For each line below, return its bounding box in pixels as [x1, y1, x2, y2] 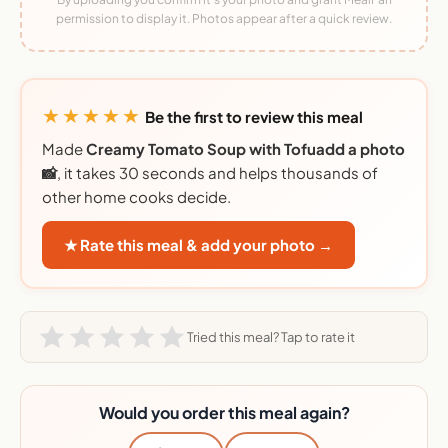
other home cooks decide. [42, 187, 231, 207]
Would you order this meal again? [98, 402, 350, 424]
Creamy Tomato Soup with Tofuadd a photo [86, 139, 405, 159]
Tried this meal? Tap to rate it [187, 328, 355, 345]
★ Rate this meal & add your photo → [64, 235, 333, 255]
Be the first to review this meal [145, 107, 363, 127]
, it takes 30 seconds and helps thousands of [57, 163, 378, 183]
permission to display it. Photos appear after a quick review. [56, 11, 392, 27]
